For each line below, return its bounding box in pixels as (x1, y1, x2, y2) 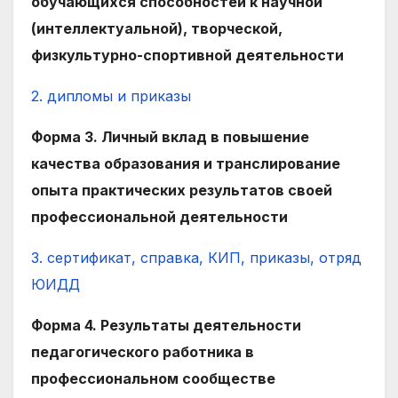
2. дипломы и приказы (31, 87, 191, 105)
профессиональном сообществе (31, 370, 275, 387)
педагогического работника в (31, 343, 254, 361)
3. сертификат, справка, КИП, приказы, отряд (31, 249, 362, 267)
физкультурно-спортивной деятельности (31, 46, 344, 64)
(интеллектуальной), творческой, (31, 20, 283, 37)
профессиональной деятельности (31, 208, 288, 226)
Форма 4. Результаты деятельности (31, 316, 301, 334)
